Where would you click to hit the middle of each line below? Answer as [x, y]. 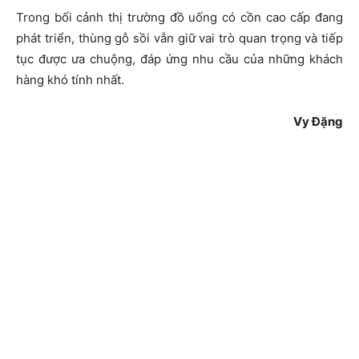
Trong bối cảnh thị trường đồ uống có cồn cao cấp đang [179, 18]
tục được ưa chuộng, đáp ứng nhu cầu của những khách [179, 59]
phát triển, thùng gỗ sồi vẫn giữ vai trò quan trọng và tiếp [179, 38]
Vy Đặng [318, 122]
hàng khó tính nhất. [70, 80]
